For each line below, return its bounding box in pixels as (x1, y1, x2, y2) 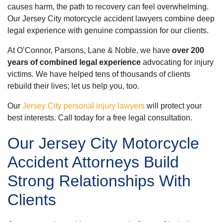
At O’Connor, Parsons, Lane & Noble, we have (7, 46, 172, 55)
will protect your (145, 102, 202, 110)
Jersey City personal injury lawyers (22, 102, 145, 110)
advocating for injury (141, 58, 214, 66)
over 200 (172, 46, 204, 55)
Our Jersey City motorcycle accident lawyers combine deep (7, 14, 215, 23)
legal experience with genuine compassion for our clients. (7, 26, 209, 35)
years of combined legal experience (7, 58, 141, 66)
